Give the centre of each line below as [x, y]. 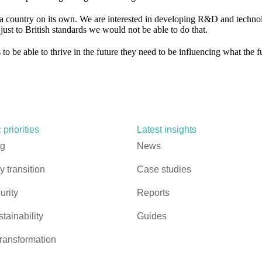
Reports [153, 192]
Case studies [164, 169]
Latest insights [167, 129]
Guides [152, 216]
